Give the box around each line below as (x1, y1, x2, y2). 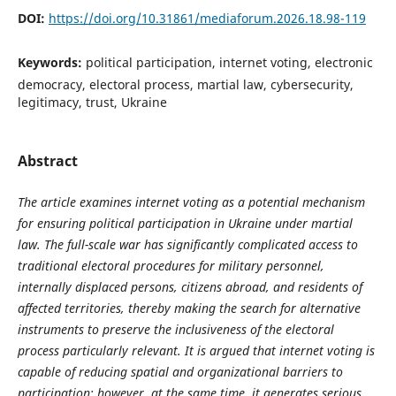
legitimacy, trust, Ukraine (17, 94, 167, 111)
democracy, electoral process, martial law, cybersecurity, (17, 76, 354, 94)
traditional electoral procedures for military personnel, (17, 256, 324, 274)
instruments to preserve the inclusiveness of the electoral (17, 320, 334, 338)
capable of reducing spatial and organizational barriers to (17, 362, 343, 380)
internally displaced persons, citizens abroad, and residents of (17, 278, 362, 295)
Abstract (17, 150, 78, 171)
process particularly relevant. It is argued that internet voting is (17, 341, 375, 359)
